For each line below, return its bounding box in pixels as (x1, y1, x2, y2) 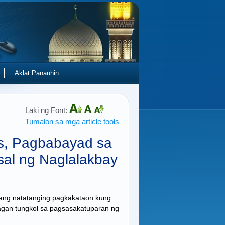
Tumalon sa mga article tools (25, 117, 119, 126)
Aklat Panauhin (15, 69, 59, 77)
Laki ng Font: (25, 106, 69, 115)
